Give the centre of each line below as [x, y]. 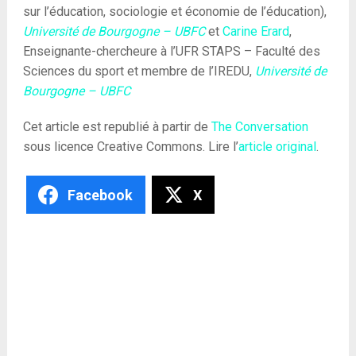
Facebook [100, 195]
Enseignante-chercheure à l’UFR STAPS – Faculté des [171, 51]
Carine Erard [255, 31]
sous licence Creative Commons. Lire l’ [130, 147]
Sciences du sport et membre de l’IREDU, [139, 71]
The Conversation [259, 127]
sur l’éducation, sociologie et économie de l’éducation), [174, 12]
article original [277, 147]
